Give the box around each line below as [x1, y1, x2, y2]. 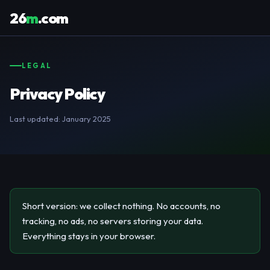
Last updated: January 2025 [10, 114, 111, 124]
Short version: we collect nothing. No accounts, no [22, 200, 221, 212]
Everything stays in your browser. [22, 230, 155, 242]
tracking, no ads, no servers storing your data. [22, 215, 203, 227]
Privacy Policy [10, 84, 104, 104]
